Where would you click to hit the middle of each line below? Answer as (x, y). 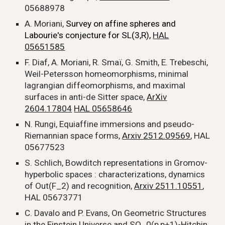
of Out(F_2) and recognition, (80, 186)
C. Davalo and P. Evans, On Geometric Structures (116, 213)
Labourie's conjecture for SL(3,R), (89, 35)
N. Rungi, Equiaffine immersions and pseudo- (110, 124)
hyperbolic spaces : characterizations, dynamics (115, 174)
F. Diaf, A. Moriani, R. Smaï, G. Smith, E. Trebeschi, (117, 62)
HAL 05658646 (103, 108)
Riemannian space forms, (74, 136)
